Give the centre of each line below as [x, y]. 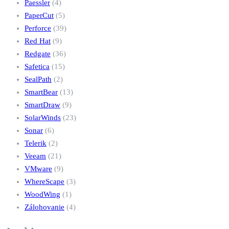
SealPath [38, 79]
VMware [38, 169]
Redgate [38, 54]
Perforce [38, 28]
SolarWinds [43, 118]
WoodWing [42, 194]
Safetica [37, 67]
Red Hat [38, 41]
